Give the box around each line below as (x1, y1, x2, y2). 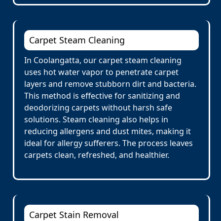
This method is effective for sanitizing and (24, 90, 180, 101)
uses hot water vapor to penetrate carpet (24, 67, 179, 77)
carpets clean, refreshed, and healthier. (24, 149, 169, 160)
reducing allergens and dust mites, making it (24, 126, 191, 137)
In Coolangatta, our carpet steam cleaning (24, 55, 182, 66)
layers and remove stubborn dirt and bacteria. (24, 78, 196, 89)
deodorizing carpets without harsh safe (24, 102, 172, 113)
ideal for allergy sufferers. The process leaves (24, 138, 193, 148)
